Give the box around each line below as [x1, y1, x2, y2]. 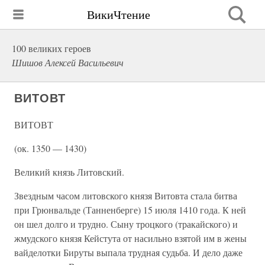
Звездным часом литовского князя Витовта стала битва [14, 189, 237, 202]
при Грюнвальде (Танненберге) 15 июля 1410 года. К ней [14, 203, 246, 216]
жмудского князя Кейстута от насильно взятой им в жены [14, 232, 247, 244]
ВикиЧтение [87, 6, 150, 22]
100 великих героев [12, 42, 91, 54]
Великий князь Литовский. [14, 166, 124, 178]
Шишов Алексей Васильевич [12, 56, 124, 69]
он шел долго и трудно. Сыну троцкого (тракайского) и [14, 218, 238, 230]
